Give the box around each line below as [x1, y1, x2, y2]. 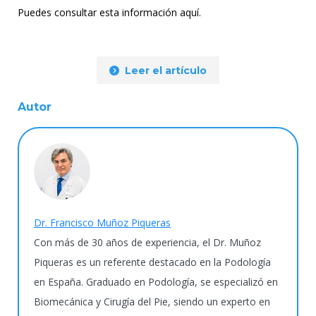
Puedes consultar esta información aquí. [18, 6, 201, 19]
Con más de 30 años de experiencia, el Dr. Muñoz [34, 236, 261, 249]
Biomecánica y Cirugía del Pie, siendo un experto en [34, 295, 270, 308]
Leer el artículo [125, 64, 207, 77]
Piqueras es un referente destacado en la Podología [34, 255, 271, 269]
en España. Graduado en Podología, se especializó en [34, 275, 278, 288]
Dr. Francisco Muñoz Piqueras [34, 216, 171, 229]
